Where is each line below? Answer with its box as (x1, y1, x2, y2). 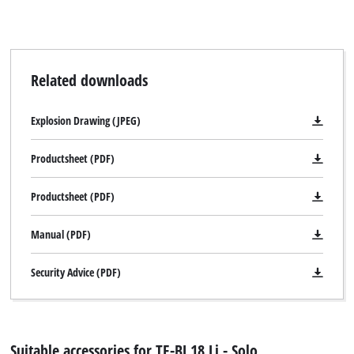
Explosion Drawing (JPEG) (30, 113, 141, 129)
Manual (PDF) (30, 227, 91, 243)
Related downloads (30, 69, 148, 92)
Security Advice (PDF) (30, 265, 121, 281)
